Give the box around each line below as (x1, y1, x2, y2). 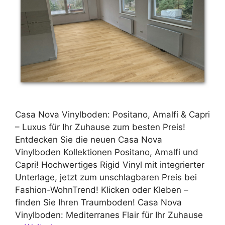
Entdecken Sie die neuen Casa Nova (15, 134, 162, 145)
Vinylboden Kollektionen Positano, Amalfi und (15, 147, 198, 157)
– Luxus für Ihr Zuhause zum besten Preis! (15, 122, 185, 132)
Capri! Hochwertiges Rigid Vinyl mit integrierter (15, 159, 204, 170)
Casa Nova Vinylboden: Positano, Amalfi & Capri (15, 109, 210, 120)
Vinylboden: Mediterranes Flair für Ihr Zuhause (15, 209, 203, 220)
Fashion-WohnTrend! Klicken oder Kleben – (15, 184, 188, 195)
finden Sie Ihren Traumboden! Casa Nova (15, 197, 182, 207)
